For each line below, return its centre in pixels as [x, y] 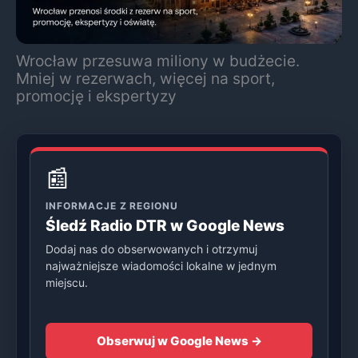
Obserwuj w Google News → [179, 341]
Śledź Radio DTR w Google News [165, 225]
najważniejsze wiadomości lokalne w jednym [161, 265]
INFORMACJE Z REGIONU [112, 205]
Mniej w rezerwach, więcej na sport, [145, 78]
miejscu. [67, 282]
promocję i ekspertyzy [96, 95]
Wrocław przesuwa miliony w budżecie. [158, 60]
